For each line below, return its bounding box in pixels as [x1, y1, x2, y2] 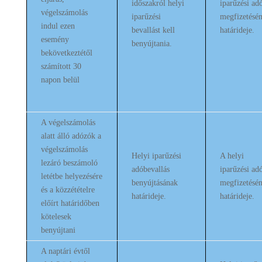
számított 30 [40, 62, 81, 71]
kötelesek [40, 212, 71, 221]
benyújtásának [131, 178, 178, 187]
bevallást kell [131, 26, 175, 35]
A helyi [219, 151, 244, 160]
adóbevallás [131, 165, 170, 174]
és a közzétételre [40, 185, 95, 194]
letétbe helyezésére [40, 172, 102, 181]
